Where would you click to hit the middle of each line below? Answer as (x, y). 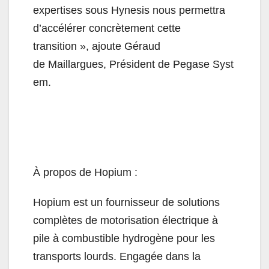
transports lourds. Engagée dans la (117, 257)
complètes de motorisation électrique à (125, 221)
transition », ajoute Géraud (97, 47)
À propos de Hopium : (85, 173)
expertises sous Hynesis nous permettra (129, 11)
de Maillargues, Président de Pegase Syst (133, 65)
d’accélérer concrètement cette (107, 29)
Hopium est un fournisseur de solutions (126, 203)
